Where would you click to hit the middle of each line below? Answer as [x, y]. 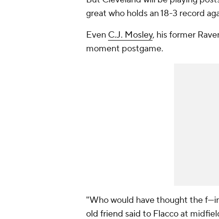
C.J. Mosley [130, 35]
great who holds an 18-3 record [146, 14]
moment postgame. [125, 49]
